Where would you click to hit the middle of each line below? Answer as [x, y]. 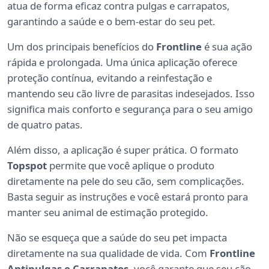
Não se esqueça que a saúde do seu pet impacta [117, 238]
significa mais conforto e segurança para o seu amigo [130, 109]
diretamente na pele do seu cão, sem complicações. [126, 181]
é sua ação [227, 47]
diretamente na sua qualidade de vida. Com [108, 253]
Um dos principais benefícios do [82, 47]
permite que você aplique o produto [131, 166]
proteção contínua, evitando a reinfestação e [110, 78]
